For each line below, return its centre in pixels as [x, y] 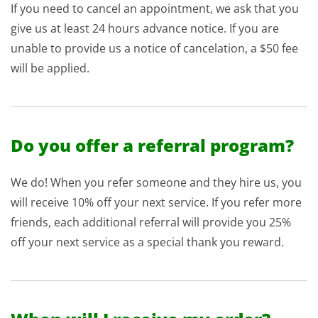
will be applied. [50, 68]
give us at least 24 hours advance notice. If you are [145, 28]
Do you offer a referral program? [152, 145]
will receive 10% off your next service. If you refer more [156, 202]
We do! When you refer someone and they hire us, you [156, 182]
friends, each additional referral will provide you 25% [151, 222]
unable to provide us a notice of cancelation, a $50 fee [154, 48]
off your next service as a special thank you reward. [147, 242]
